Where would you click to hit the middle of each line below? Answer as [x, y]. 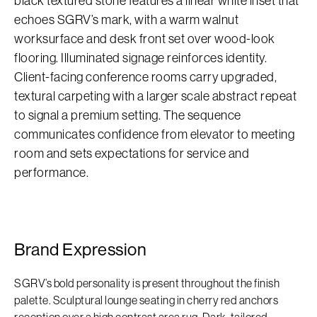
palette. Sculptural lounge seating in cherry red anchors [146, 300]
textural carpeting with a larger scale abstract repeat [155, 96]
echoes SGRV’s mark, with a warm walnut [126, 19]
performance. [51, 172]
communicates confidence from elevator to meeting [154, 134]
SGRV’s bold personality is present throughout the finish [147, 283]
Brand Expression [80, 249]
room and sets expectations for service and [132, 153]
